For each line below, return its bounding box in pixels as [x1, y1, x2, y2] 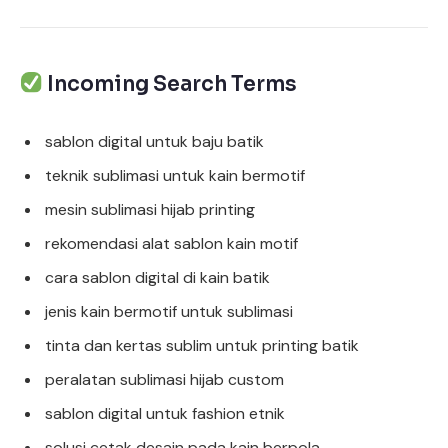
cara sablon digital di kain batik [45, 266, 270, 288]
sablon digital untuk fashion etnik [45, 402, 285, 424]
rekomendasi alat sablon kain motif [45, 232, 298, 254]
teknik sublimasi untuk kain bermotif [45, 164, 305, 186]
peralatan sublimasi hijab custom [45, 368, 284, 390]
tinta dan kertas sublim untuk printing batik [45, 334, 359, 356]
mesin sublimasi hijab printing [45, 198, 255, 220]
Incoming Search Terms [47, 70, 298, 97]
